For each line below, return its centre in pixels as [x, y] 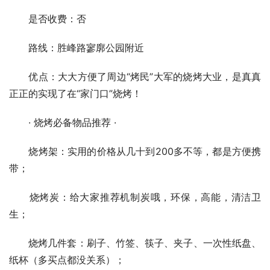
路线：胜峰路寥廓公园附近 [77, 48]
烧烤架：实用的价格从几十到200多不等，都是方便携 [135, 151]
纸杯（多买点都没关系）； [67, 260]
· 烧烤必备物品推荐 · [63, 122]
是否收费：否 [48, 19]
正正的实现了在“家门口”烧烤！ [75, 93]
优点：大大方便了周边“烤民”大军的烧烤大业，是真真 [135, 77]
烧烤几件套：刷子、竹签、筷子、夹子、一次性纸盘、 [135, 243]
